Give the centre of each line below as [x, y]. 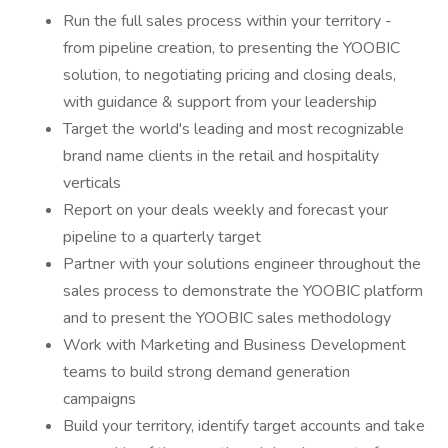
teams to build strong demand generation [206, 372]
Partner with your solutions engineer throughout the [242, 264]
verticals [92, 183]
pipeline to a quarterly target [162, 237]
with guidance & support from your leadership [220, 102]
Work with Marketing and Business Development [234, 345]
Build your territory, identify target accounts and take [244, 426]
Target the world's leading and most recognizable [233, 129]
